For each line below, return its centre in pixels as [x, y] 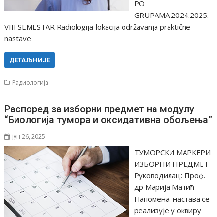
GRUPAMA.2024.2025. [171, 15]
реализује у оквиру [167, 210]
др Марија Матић [164, 187]
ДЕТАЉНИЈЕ [30, 60]
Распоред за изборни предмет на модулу [100, 109]
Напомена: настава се [172, 199]
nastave [18, 38]
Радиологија [31, 82]
